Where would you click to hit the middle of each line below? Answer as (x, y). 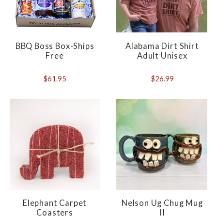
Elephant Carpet (55, 203)
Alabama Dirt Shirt (162, 46)
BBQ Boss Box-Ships (55, 46)
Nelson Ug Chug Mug (162, 203)
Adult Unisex (162, 55)
